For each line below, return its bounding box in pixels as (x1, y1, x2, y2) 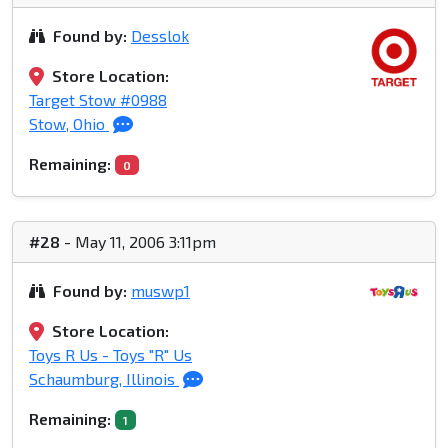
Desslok (131, 26, 189, 46)
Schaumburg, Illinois (29, 369, 179, 389)
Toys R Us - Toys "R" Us (29, 345, 192, 365)
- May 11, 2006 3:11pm (60, 232, 216, 252)
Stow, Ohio (29, 114, 109, 134)
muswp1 (131, 281, 190, 301)
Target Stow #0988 (29, 90, 167, 110)
